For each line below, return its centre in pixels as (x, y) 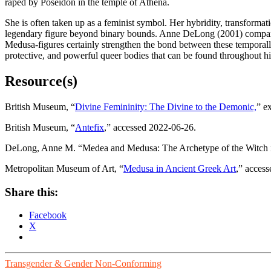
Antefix (90, 127)
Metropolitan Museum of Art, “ (64, 168)
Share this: (31, 192)
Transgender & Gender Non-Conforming (83, 264)
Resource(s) (41, 81)
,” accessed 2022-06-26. (150, 127)
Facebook (48, 215)
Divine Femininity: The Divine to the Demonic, (166, 106)
